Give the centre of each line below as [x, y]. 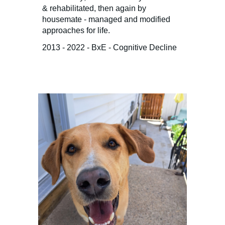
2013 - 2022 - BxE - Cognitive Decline [110, 47]
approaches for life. [76, 30]
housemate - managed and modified [106, 19]
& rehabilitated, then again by [94, 8]
